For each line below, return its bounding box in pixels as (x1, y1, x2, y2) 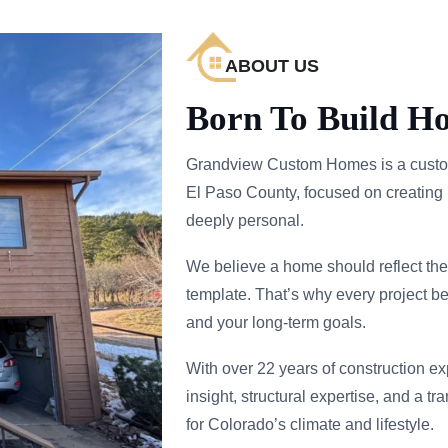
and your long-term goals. (186, 313, 366, 331)
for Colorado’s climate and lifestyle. (186, 415, 434, 433)
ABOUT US (221, 56, 319, 77)
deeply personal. (186, 211, 304, 229)
